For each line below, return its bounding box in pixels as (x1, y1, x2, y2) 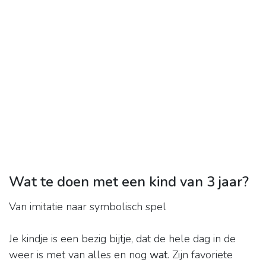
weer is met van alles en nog (9, 248, 150, 262)
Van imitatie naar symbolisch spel (9, 199, 166, 214)
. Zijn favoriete (167, 248, 233, 262)
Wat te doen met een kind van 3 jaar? (9, 172, 249, 192)
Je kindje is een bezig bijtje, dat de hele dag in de (9, 232, 236, 246)
